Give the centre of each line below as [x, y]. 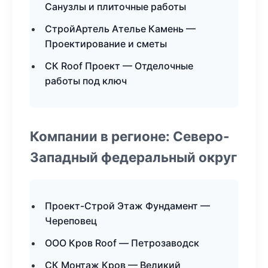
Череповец [71, 221]
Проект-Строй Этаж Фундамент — [127, 206]
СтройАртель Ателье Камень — [120, 29]
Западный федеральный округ [133, 157]
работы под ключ [86, 81]
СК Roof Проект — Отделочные [119, 66]
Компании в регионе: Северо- [130, 136]
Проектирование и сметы [106, 44]
